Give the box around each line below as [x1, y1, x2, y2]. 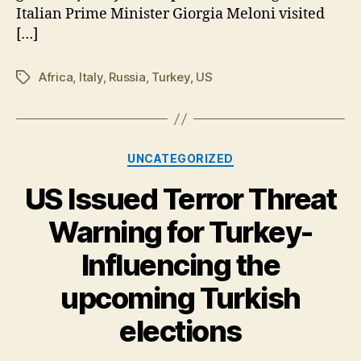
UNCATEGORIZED [127, 151, 234, 165]
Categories [180, 147, 251, 164]
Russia [109, 69, 146, 85]
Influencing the [81, 247, 280, 283]
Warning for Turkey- [48, 214, 313, 250]
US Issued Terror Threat [24, 180, 337, 217]
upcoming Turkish [60, 280, 301, 316]
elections [119, 313, 242, 349]
